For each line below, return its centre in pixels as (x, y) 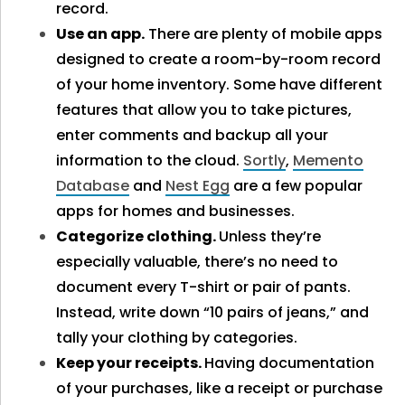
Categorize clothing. (138, 236)
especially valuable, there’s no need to (198, 262)
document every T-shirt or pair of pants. (204, 287)
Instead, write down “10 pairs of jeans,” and (213, 312)
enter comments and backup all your (193, 135)
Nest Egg (198, 186)
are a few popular (297, 186)
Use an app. (101, 34)
